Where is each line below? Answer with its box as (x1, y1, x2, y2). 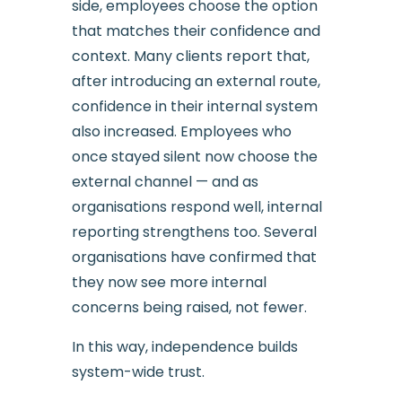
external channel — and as (71, 170, 258, 192)
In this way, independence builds (71, 336, 298, 357)
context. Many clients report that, (71, 45, 310, 66)
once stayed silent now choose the (71, 145, 318, 167)
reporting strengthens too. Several (71, 221, 317, 242)
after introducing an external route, (71, 70, 320, 92)
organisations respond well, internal (71, 196, 322, 217)
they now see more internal (71, 271, 267, 293)
